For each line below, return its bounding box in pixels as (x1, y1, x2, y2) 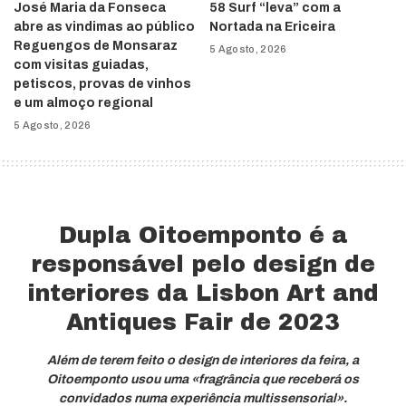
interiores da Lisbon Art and (27, 281, 379, 306)
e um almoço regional (14, 96, 153, 111)
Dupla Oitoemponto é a (58, 223, 348, 248)
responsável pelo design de (31, 252, 375, 277)
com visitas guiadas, (14, 58, 149, 72)
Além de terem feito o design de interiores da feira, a (47, 353, 359, 368)
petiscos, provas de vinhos (14, 77, 191, 92)
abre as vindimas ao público (14, 20, 195, 34)
